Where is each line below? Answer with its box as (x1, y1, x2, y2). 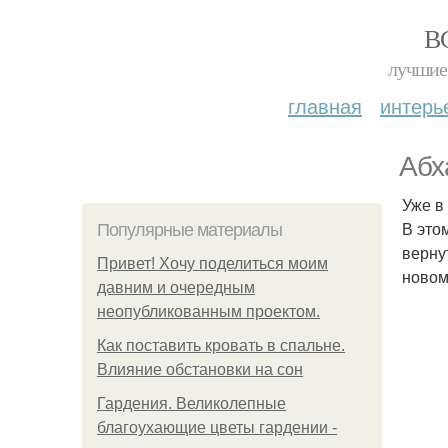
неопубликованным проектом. (97, 303, 320, 320)
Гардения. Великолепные (97, 395, 286, 412)
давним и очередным (97, 279, 255, 296)
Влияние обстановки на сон (97, 361, 303, 378)
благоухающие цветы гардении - (97, 419, 337, 436)
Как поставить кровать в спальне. (97, 337, 345, 354)
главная (288, 91, 362, 120)
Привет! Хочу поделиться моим (97, 255, 328, 272)
